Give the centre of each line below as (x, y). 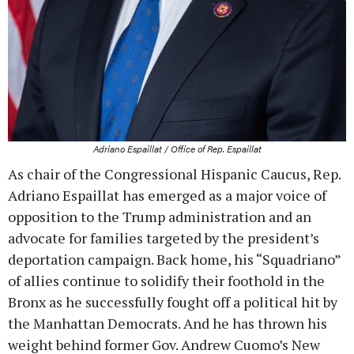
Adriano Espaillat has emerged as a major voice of (167, 195)
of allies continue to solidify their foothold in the (166, 280)
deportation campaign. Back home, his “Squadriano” (174, 259)
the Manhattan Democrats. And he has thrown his (168, 323)
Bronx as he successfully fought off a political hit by (173, 301)
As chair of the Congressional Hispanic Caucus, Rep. (174, 173)
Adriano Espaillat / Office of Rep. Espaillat (177, 148)
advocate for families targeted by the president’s (164, 237)
